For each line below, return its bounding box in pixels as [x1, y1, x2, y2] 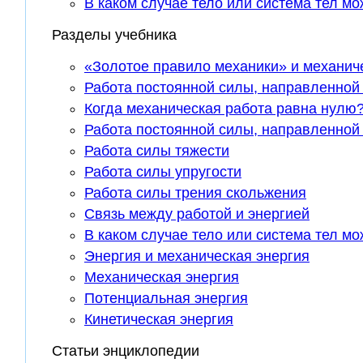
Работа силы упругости [84, 164, 241, 181]
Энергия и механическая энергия [84, 248, 310, 265]
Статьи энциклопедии [52, 343, 199, 360]
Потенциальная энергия [84, 290, 248, 307]
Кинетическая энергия [84, 311, 233, 328]
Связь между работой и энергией [84, 206, 310, 223]
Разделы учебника [52, 27, 177, 44]
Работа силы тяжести [84, 143, 229, 160]
